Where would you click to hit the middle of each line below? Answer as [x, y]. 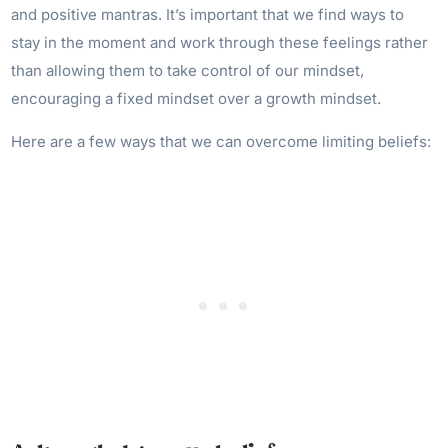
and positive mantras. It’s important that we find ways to [208, 14]
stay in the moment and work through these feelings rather [220, 42]
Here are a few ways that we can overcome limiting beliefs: [221, 141]
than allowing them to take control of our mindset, [188, 70]
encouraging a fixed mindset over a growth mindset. [196, 98]
